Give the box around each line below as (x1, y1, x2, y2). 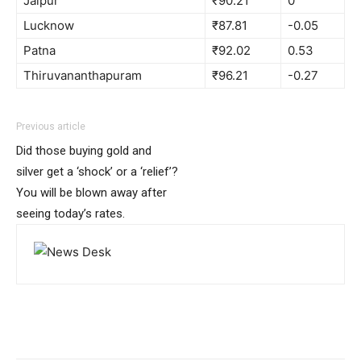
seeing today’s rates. (16, 205, 125, 221)
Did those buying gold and (16, 143, 151, 158)
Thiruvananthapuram (23, 67, 142, 83)
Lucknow (23, 17, 74, 33)
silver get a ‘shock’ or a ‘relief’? (16, 164, 178, 179)
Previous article (16, 120, 85, 132)
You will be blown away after (16, 185, 167, 200)
